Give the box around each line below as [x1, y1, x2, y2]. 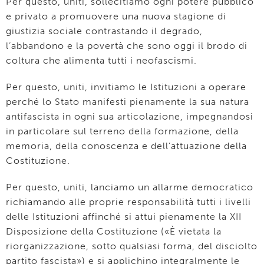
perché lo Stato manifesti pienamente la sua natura [6, 96, 249, 107]
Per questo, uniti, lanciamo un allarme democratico [6, 181, 253, 193]
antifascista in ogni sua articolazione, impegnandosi [6, 111, 253, 122]
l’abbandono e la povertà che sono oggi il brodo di [6, 40, 247, 51]
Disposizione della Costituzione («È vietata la [6, 226, 222, 237]
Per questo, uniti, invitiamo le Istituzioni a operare [6, 81, 246, 93]
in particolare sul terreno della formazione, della [6, 126, 239, 137]
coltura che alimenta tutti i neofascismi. [6, 55, 197, 66]
